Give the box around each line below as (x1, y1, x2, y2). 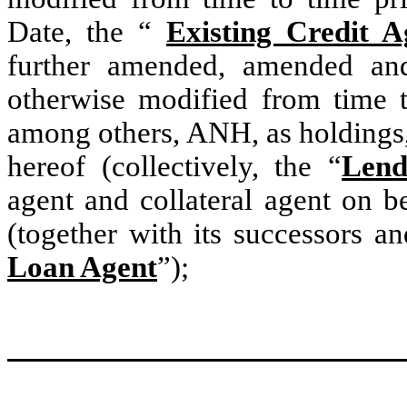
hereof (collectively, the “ (7, 150, 342, 183)
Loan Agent (7, 251, 157, 283)
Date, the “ (7, 15, 166, 48)
